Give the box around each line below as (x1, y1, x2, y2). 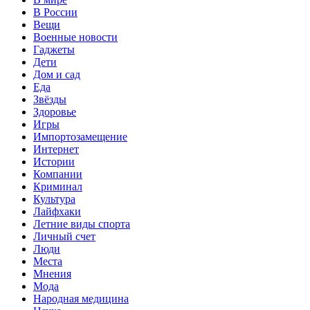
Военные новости (33, 30, 118, 43)
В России (33, 6, 77, 18)
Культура (33, 192, 75, 205)
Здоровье (33, 105, 76, 118)
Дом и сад (33, 68, 80, 80)
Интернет (33, 143, 79, 155)
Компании (33, 167, 82, 180)
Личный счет (33, 230, 95, 242)
